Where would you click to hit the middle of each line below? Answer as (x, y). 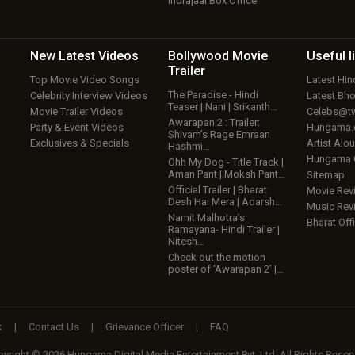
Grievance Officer (145, 327)
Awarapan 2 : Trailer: (214, 122)
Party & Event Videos (76, 127)
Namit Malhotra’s (207, 218)
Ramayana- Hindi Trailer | (224, 229)
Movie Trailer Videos (76, 111)
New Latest (64, 56)
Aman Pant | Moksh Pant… (227, 174)
